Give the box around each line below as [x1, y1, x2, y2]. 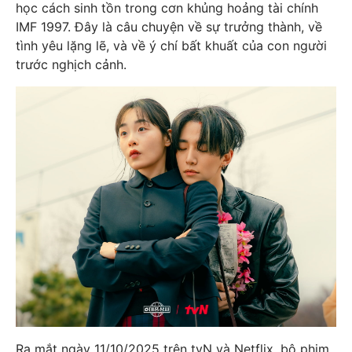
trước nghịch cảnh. [16, 56, 126, 72]
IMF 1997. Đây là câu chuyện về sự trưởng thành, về [16, 18, 322, 35]
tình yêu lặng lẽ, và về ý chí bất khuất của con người [16, 37, 327, 53]
